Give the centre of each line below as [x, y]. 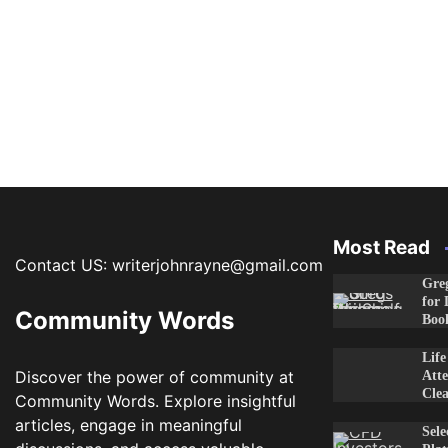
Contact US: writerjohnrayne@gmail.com [169, 265]
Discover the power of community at [154, 377]
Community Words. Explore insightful [155, 401]
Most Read [381, 247]
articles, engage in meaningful [128, 425]
